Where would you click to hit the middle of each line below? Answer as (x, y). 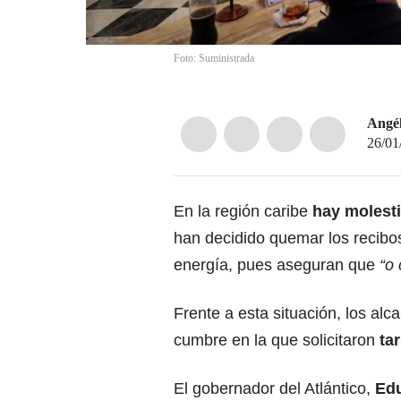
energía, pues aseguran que (277, 265)
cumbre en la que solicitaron (274, 341)
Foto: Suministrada (214, 59)
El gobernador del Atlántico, (272, 389)
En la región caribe (241, 212)
